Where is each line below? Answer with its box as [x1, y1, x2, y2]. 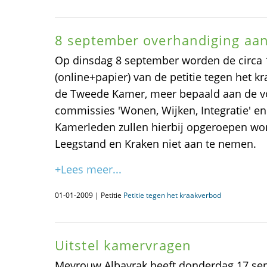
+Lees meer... [55, 162, 122, 176]
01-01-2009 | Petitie [55, 190, 123, 200]
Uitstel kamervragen [55, 236, 191, 254]
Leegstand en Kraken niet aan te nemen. [55, 136, 256, 151]
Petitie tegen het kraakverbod [123, 190, 221, 200]
